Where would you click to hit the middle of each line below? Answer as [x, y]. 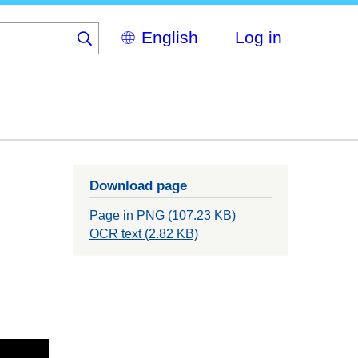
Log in [259, 37]
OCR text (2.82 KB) [144, 234]
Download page [138, 186]
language [133, 64]
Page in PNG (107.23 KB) [163, 216]
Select [124, 30]
